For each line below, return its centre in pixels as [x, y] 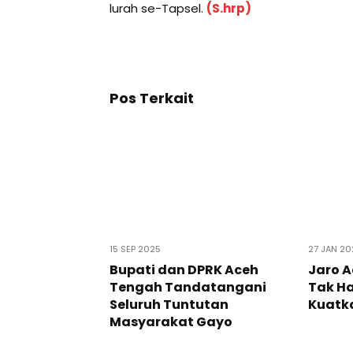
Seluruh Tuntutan [169, 304]
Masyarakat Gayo [171, 321]
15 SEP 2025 [135, 249]
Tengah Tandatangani [188, 287]
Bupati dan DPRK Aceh [184, 269]
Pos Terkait [152, 98]
